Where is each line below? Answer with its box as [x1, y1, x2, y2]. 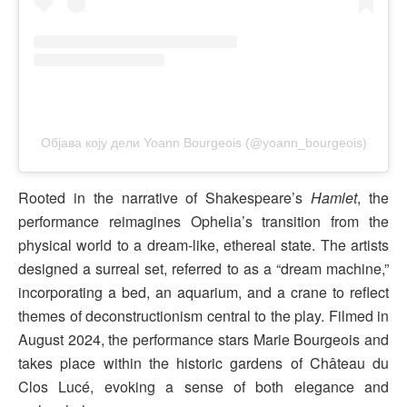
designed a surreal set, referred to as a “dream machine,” [18, 257, 389, 279]
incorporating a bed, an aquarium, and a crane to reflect [18, 281, 389, 303]
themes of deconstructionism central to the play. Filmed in [18, 304, 389, 326]
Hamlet [311, 186, 358, 208]
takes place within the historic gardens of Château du [18, 352, 389, 373]
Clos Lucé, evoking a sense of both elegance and [18, 375, 389, 397]
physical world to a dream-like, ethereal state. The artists [18, 233, 389, 255]
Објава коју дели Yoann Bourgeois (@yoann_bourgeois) [40, 134, 367, 150]
